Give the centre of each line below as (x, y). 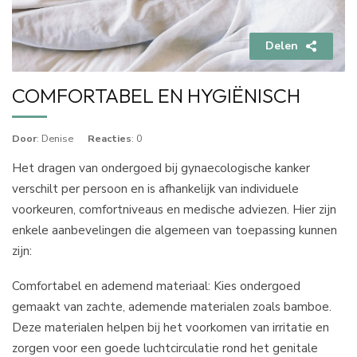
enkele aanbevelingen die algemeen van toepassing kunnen (175, 230)
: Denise (56, 138)
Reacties (110, 138)
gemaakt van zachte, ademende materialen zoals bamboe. (172, 307)
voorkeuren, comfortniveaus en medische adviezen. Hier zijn (174, 209)
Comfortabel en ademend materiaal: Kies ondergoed (156, 286)
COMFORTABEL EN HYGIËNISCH (156, 96)
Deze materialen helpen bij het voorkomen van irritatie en (171, 328)
